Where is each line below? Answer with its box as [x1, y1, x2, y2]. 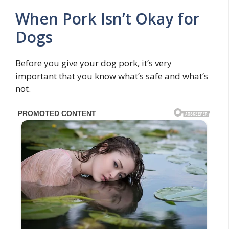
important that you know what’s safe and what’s [15, 70, 208, 82]
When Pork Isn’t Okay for [15, 8, 200, 29]
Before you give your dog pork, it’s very [15, 57, 172, 69]
